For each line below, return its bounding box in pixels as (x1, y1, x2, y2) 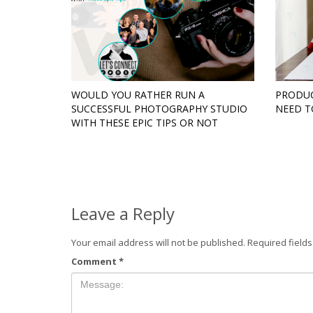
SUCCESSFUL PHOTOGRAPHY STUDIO (71, 102, 247, 116)
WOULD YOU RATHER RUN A (71, 88, 205, 102)
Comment (71, 255, 119, 268)
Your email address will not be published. (71, 236, 245, 249)
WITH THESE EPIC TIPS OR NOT (71, 116, 218, 130)
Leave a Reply (71, 202, 175, 226)
